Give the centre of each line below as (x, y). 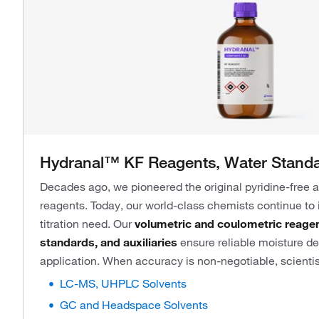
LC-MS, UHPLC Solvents (123, 283)
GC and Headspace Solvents (134, 305)
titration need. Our (87, 224)
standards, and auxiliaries (109, 242)
